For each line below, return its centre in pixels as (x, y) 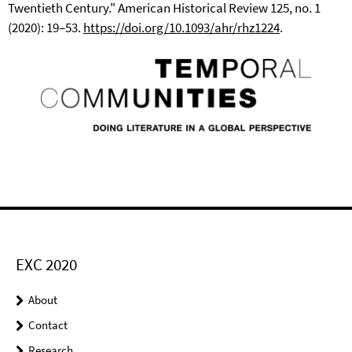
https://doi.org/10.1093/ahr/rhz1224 (181, 28)
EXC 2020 (46, 265)
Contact (48, 325)
